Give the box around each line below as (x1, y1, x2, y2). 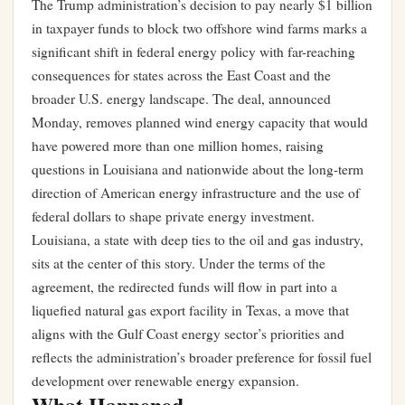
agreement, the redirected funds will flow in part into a (32, 278, 337, 296)
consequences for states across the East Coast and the (32, 66, 331, 84)
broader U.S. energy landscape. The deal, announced (32, 89, 331, 108)
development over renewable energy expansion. (32, 372, 299, 390)
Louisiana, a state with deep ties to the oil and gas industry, (32, 231, 363, 249)
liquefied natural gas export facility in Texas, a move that (32, 301, 349, 319)
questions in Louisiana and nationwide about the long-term (32, 160, 363, 178)
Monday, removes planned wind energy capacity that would (32, 113, 368, 131)
